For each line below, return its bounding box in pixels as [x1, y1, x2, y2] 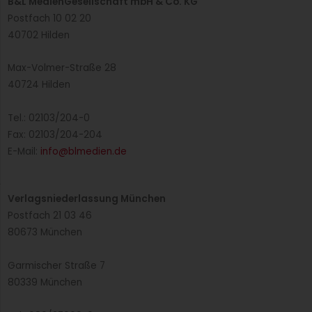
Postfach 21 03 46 [8, 209, 92, 223]
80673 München [8, 226, 82, 240]
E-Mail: [8, 145, 40, 159]
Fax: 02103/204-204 [8, 128, 102, 142]
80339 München [8, 276, 82, 290]
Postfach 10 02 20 [8, 11, 91, 25]
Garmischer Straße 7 [8, 259, 105, 273]
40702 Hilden [8, 28, 70, 42]
